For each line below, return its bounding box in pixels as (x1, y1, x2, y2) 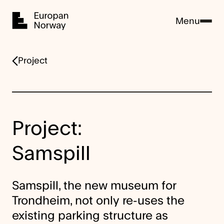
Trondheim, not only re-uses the (12, 195, 184, 206)
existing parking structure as (12, 210, 168, 221)
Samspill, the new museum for (12, 180, 176, 191)
